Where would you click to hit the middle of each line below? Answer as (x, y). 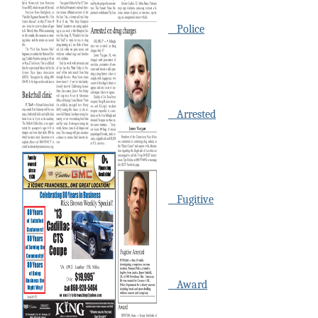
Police (186, 29)
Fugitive (191, 200)
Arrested (192, 115)
